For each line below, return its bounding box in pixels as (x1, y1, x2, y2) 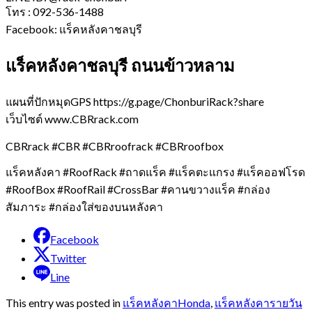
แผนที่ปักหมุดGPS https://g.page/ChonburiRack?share (6, 94, 264, 108)
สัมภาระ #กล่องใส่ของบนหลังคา (6, 199, 163, 213)
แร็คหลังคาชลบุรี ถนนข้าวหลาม (6, 54, 235, 75)
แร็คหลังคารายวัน (214, 295, 302, 309)
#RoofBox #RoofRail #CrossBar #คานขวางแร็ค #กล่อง (6, 182, 270, 196)
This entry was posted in (6, 295, 123, 309)
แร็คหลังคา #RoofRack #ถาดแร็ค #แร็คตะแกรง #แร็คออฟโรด (6, 164, 305, 178)
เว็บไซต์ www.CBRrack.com (6, 111, 139, 125)
